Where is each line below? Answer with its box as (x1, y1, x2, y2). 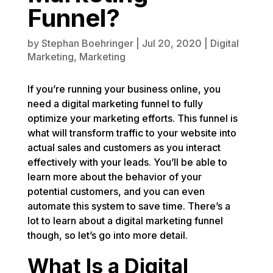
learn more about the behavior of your (27, 171, 202, 183)
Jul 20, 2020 (141, 37, 202, 50)
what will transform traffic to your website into (27, 127, 236, 140)
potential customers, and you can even (27, 185, 205, 198)
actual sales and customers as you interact (27, 141, 221, 154)
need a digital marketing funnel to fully (27, 97, 203, 110)
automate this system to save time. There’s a (27, 200, 230, 213)
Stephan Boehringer (41, 37, 133, 50)
